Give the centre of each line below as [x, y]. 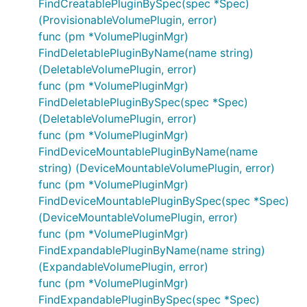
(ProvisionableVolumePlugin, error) [128, 20]
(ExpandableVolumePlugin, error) [123, 267]
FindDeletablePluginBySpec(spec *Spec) [143, 102]
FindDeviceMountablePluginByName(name [148, 151]
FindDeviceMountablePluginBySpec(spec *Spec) [164, 201]
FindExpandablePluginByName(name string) [152, 250]
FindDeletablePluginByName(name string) [146, 53]
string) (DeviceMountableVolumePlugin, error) [157, 168]
